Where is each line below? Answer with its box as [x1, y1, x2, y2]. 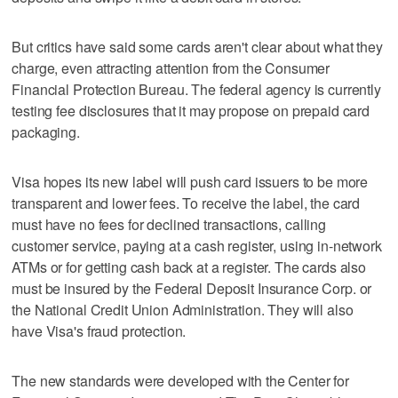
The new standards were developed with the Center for [12, 370, 350, 391]
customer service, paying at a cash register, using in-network [12, 235, 382, 256]
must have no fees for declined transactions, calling [12, 213, 327, 235]
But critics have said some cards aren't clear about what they [12, 36, 383, 57]
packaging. [12, 121, 80, 142]
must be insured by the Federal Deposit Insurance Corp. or [12, 277, 372, 298]
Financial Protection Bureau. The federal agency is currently [12, 78, 381, 99]
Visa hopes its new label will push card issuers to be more [12, 171, 369, 192]
